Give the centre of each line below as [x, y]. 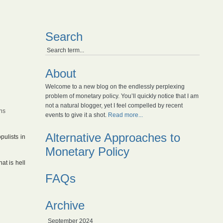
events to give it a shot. [77, 115]
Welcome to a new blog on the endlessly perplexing [115, 87]
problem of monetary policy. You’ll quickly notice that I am [122, 96]
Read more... [125, 115]
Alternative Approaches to [113, 138]
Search [64, 37]
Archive [65, 205]
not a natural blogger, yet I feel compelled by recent [114, 106]
